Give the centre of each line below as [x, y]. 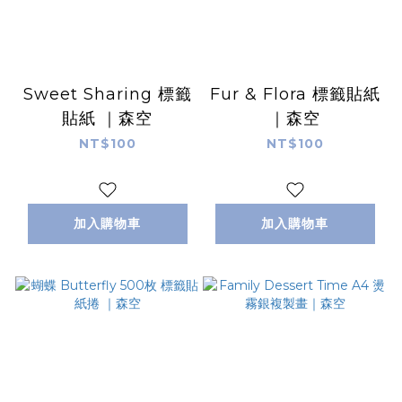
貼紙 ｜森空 [107, 118]
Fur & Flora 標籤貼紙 [295, 94]
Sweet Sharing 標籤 [107, 94]
